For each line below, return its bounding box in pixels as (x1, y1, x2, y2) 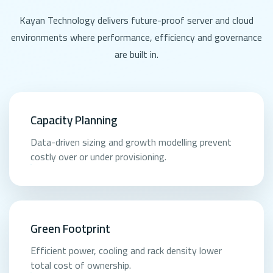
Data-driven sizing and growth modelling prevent (30, 133, 232, 152)
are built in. (115, 45, 158, 64)
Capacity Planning (30, 109, 118, 132)
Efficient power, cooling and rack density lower (30, 241, 222, 260)
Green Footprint (30, 217, 111, 239)
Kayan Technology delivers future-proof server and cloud (19, 11, 253, 30)
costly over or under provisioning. (30, 147, 167, 166)
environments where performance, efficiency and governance (11, 28, 262, 47)
